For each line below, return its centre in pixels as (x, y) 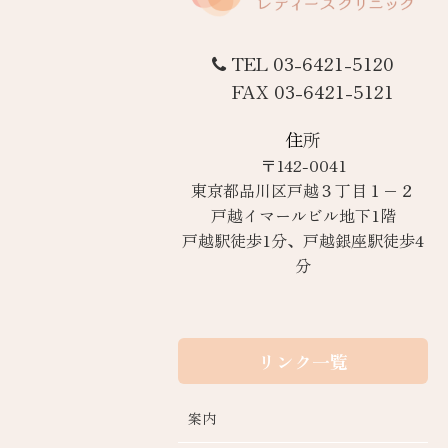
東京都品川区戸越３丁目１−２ (303, 189)
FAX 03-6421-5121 (312, 90)
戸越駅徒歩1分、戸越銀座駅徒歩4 (303, 239)
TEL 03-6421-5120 (312, 62)
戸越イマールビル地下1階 (303, 214)
